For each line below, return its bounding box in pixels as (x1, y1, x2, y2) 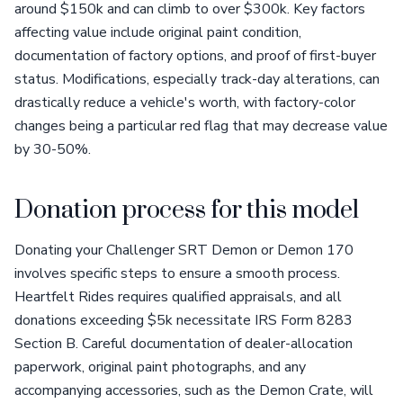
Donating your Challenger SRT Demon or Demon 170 (14, 240, 354, 260)
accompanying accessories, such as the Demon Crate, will (14, 381, 373, 400)
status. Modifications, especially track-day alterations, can (14, 69, 380, 89)
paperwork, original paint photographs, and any (14, 357, 306, 377)
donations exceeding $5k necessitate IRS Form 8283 (14, 310, 353, 330)
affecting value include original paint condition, (14, 22, 301, 42)
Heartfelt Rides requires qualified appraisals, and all (14, 287, 342, 307)
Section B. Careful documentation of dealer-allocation (14, 334, 353, 354)
